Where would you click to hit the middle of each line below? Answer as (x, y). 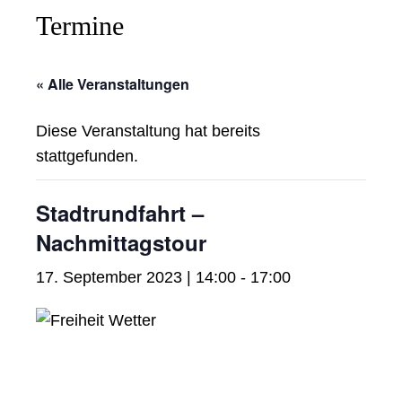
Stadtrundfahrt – (120, 213)
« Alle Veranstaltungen (113, 84)
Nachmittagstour (121, 243)
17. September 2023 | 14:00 (136, 278)
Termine (80, 26)
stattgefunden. (87, 157)
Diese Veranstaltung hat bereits (148, 131)
